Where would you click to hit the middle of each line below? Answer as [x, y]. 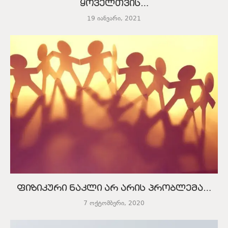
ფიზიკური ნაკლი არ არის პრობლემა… [114, 189]
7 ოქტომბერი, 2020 [114, 203]
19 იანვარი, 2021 [114, 19]
